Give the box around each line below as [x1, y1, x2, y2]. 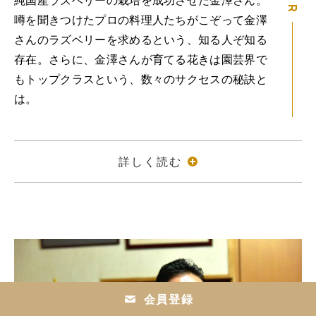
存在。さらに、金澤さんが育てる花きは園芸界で [14, 52, 268, 67]
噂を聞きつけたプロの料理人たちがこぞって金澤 [14, 13, 268, 28]
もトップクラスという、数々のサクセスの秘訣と [14, 72, 268, 87]
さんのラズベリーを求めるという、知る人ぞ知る [14, 32, 268, 47]
